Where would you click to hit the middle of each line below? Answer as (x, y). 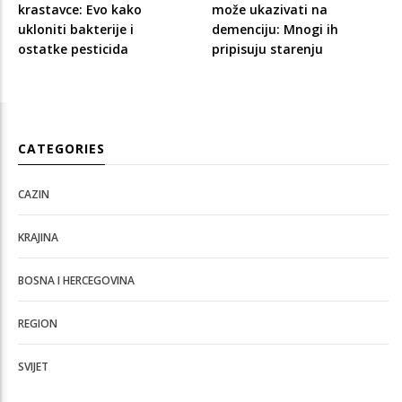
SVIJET (33, 366)
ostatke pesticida (73, 48)
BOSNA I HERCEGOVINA (76, 280)
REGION (38, 323)
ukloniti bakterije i (76, 29)
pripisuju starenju (267, 48)
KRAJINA (38, 237)
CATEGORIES (61, 148)
